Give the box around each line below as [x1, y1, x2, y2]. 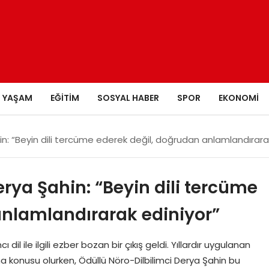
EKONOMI [218, 91, 259, 104]
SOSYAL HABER [97, 91, 159, 104]
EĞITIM [50, 91, 79, 104]
